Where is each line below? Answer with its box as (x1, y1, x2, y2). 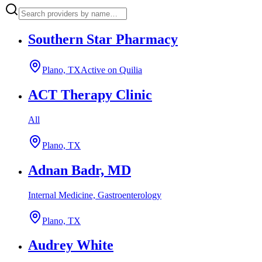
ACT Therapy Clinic (28, 87, 152, 102)
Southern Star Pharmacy (28, 31, 178, 47)
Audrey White (28, 237, 113, 253)
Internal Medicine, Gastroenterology (28, 189, 161, 200)
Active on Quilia (81, 64, 142, 75)
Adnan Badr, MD (28, 162, 131, 178)
